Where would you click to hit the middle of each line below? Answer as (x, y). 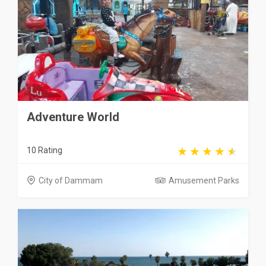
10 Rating (45, 150)
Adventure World (73, 117)
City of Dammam (71, 180)
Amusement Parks (204, 180)
